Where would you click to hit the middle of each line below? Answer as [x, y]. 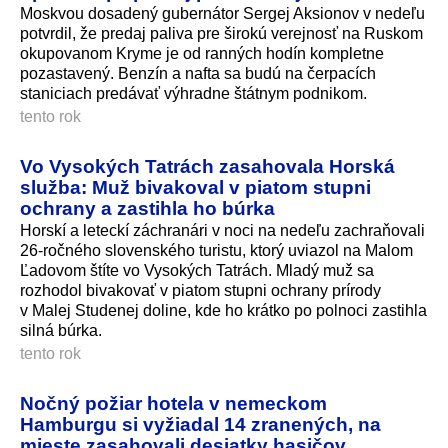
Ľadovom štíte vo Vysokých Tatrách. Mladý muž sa [197, 271]
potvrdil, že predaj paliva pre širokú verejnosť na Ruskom [221, 34]
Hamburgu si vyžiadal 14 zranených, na [200, 424]
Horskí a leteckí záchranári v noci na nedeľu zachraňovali [222, 231]
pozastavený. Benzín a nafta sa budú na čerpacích [198, 74]
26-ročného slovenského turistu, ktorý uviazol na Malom [216, 251]
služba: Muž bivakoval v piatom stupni [195, 187]
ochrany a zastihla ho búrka [147, 208]
